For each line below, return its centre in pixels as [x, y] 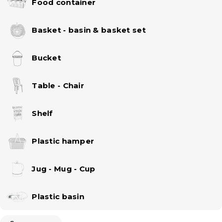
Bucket [46, 57]
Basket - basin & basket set [89, 30]
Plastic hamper [63, 141]
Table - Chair [58, 85]
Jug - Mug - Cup [64, 168]
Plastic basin [58, 196]
